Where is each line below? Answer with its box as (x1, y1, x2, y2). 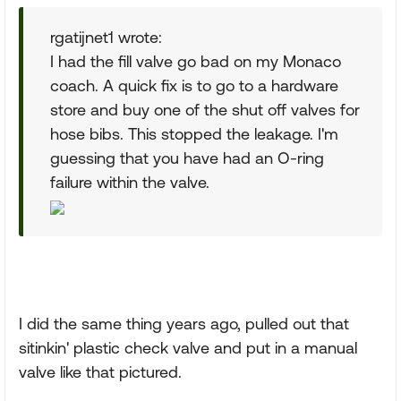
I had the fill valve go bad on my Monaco (50, 52, 341, 71)
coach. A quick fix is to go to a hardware (50, 76, 338, 95)
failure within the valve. (50, 173, 209, 192)
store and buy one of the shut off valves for (50, 100, 360, 119)
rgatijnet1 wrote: (50, 28, 162, 47)
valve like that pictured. (19, 363, 182, 381)
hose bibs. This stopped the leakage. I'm (50, 124, 338, 143)
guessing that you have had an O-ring (50, 149, 324, 167)
